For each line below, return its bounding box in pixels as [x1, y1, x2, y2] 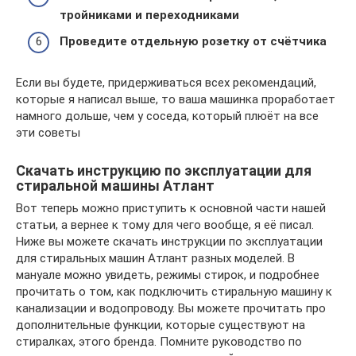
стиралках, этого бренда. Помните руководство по [16, 335, 302, 349]
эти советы [16, 126, 80, 140]
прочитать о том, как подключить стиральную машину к [16, 284, 332, 299]
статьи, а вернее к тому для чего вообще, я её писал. [16, 218, 314, 232]
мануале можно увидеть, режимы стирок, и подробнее [16, 268, 319, 282]
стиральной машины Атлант [16, 177, 215, 194]
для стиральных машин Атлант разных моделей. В [16, 251, 295, 265]
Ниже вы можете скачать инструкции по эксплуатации [16, 234, 323, 249]
